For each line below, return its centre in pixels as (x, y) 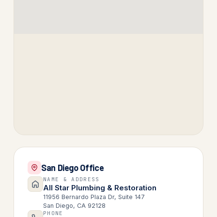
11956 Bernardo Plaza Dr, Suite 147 (94, 197)
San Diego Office (73, 167)
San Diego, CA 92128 (74, 206)
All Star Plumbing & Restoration (100, 188)
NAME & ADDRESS (71, 179)
